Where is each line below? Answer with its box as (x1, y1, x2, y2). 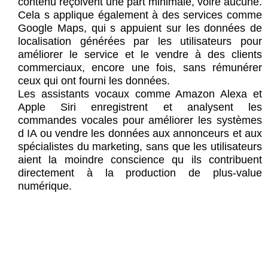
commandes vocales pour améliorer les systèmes (18, 114, 262, 127)
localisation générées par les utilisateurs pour (18, 35, 262, 48)
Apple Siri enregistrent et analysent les (18, 101, 262, 114)
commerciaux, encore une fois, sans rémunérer (18, 62, 262, 74)
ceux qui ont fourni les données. (18, 75, 170, 87)
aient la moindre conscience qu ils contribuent (18, 154, 262, 166)
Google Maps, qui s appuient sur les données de (18, 22, 262, 35)
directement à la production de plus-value (18, 167, 262, 179)
